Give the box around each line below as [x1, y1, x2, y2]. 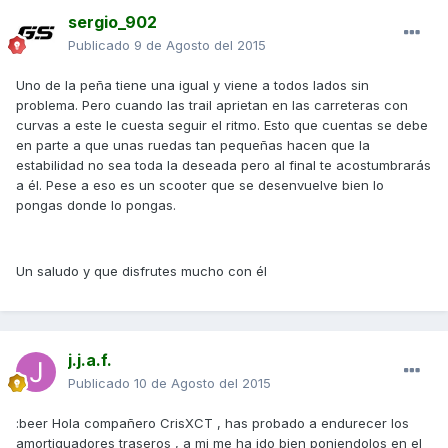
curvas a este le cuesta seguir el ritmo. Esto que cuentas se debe [16, 117, 428, 134]
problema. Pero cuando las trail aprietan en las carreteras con [16, 97, 408, 114]
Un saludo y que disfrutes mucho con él [16, 263, 267, 280]
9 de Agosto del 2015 [134, 37, 266, 54]
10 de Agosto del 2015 [134, 375, 271, 392]
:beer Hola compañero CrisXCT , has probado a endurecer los [16, 415, 409, 432]
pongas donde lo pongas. [16, 197, 176, 214]
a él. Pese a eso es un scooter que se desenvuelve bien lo [16, 177, 384, 194]
